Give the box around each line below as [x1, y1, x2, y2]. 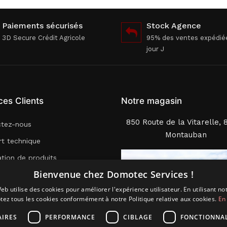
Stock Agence [146, 21, 201, 30]
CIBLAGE [123, 212, 153, 221]
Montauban [165, 130, 207, 139]
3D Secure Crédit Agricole [2, 34, 85, 42]
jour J [146, 45, 164, 53]
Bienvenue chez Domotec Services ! [33, 168, 194, 180]
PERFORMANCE [45, 212, 95, 221]
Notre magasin [121, 96, 182, 106]
